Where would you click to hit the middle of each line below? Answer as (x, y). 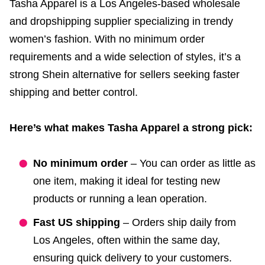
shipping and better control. (74, 93)
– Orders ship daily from (178, 223)
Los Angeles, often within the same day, (127, 240)
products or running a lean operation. (120, 199)
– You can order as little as (192, 164)
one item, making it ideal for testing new (127, 181)
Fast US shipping (77, 223)
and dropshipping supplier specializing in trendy (121, 22)
